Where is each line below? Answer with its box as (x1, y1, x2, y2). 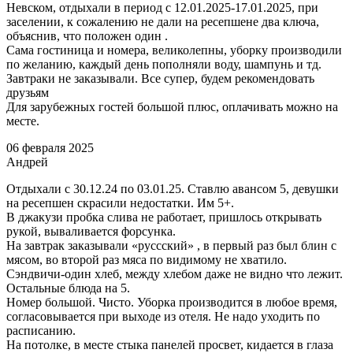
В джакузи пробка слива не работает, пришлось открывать (6, 210, 321, 224)
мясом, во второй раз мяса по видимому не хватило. (6, 252, 287, 266)
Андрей (6, 154, 48, 169)
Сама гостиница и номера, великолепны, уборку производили (6, 43, 342, 57)
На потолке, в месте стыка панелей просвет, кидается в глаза (6, 337, 333, 351)
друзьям (6, 85, 49, 99)
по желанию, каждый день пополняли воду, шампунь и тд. (6, 57, 321, 71)
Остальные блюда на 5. (6, 281, 130, 295)
